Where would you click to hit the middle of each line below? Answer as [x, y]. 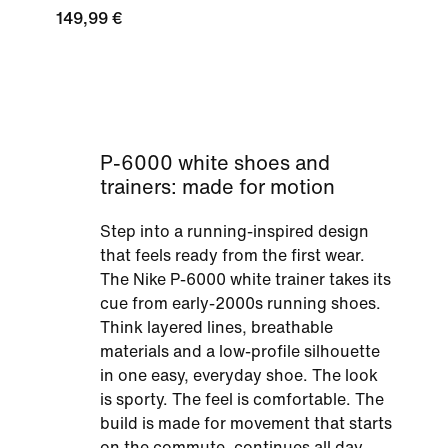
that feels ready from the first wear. [232, 255]
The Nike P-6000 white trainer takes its [245, 279]
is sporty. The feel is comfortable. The [242, 399]
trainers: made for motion [217, 187]
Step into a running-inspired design [234, 231]
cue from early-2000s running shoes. [240, 303]
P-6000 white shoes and [215, 163]
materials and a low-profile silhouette [240, 351]
